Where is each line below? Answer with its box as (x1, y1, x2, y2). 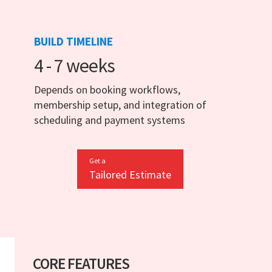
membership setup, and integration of (34, 98, 206, 112)
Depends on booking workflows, (34, 83, 180, 97)
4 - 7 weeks (34, 53, 115, 78)
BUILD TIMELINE (34, 34, 113, 49)
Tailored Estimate (89, 168, 171, 182)
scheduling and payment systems (34, 113, 185, 127)
